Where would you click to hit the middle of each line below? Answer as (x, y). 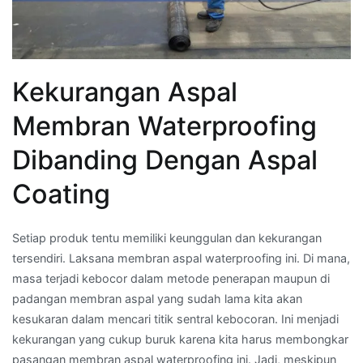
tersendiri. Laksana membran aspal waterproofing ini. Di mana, (181, 258)
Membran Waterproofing (164, 126)
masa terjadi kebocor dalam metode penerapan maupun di (171, 279)
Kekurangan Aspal (125, 92)
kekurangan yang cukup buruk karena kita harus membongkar (180, 340)
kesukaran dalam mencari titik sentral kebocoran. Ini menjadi (175, 319)
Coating (61, 194)
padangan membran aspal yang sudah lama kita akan (157, 299)
